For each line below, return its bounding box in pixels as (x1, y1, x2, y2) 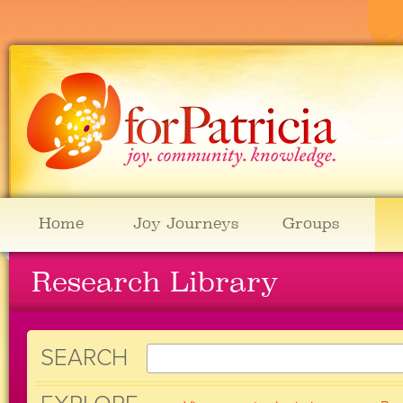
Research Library (31, 265, 279, 298)
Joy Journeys (133, 214, 238, 232)
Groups (282, 214, 339, 232)
